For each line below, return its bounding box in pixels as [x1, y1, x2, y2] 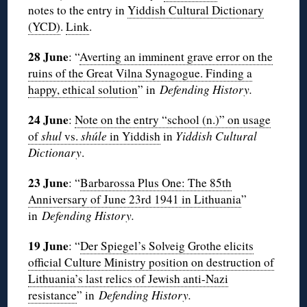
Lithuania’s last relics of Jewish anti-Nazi [28, 270, 229, 286]
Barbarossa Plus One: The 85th [80, 174, 232, 191]
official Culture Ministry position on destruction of [28, 254, 275, 270]
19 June [28, 236, 69, 254]
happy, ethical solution [28, 81, 138, 97]
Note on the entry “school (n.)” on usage [75, 111, 271, 127]
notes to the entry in [28, 1, 128, 18]
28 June [28, 47, 69, 65]
